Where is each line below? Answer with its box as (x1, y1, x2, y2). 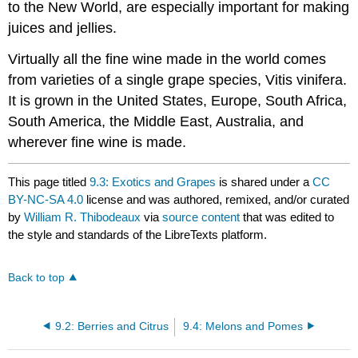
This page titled (8, 175, 90, 189)
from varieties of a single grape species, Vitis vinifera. (8, 71, 348, 88)
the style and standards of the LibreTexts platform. (8, 228, 268, 242)
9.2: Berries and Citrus (55, 320, 169, 332)
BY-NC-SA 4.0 (8, 193, 84, 207)
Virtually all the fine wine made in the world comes (8, 50, 327, 67)
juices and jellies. (8, 19, 117, 36)
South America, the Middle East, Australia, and (8, 113, 304, 129)
